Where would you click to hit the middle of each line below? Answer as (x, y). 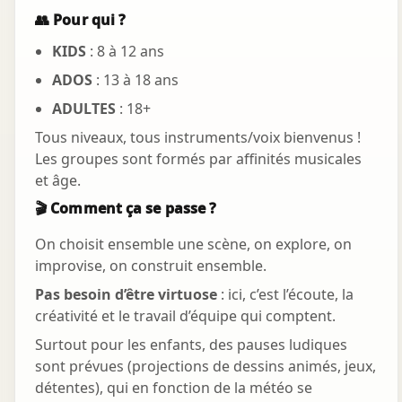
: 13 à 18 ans (136, 80)
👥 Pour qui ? (81, 20)
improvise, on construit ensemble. (151, 266)
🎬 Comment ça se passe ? (126, 209)
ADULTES (84, 109)
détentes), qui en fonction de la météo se (174, 388)
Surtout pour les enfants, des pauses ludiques (191, 345)
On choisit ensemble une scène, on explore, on (193, 245)
